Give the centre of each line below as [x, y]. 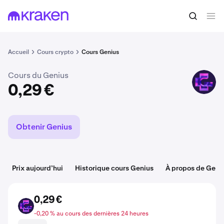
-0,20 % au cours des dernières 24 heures [91, 213]
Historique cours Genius [114, 168]
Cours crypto [55, 52]
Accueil [18, 52]
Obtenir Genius [44, 127]
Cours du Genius [38, 75]
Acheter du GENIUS [173, 18]
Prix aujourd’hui [37, 168]
